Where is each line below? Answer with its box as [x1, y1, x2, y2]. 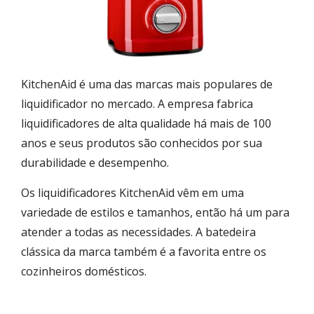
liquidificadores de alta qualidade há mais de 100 [21, 115, 271, 131]
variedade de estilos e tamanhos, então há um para [21, 204, 289, 220]
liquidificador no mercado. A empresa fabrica [21, 95, 253, 111]
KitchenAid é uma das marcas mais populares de [21, 76, 273, 92]
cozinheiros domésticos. [21, 263, 146, 279]
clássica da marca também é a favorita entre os [21, 243, 266, 259]
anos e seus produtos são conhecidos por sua [21, 135, 262, 151]
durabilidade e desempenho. [21, 154, 169, 170]
